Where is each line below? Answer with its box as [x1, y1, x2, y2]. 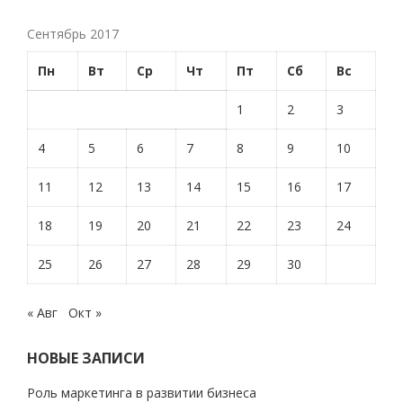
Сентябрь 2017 [27, 25, 119, 42]
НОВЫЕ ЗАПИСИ [27, 348, 145, 368]
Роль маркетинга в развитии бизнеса [27, 384, 256, 401]
